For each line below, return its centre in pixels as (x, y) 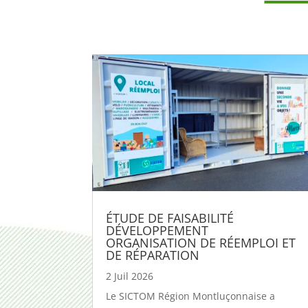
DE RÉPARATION (153, 255)
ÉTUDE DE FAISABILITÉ (170, 218)
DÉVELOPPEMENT (157, 231)
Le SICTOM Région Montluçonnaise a (191, 296)
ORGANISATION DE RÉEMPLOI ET (201, 243)
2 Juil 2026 (130, 276)
